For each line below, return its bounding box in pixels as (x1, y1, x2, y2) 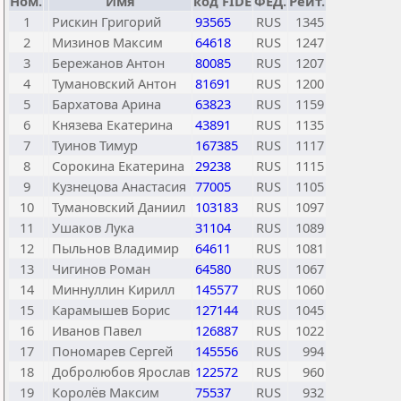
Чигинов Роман (52, 260, 150, 277)
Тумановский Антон (52, 74, 176, 92)
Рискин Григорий (52, 13, 161, 30)
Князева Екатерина (52, 115, 173, 133)
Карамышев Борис (52, 301, 170, 319)
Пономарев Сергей (52, 342, 173, 360)
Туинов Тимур (52, 136, 138, 154)
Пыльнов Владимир (52, 239, 179, 257)
